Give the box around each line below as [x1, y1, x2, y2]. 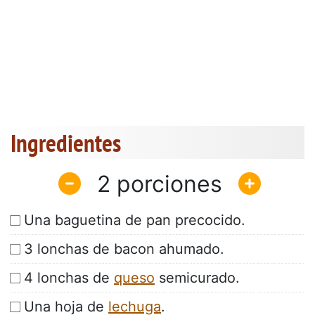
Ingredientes [11, 127, 121, 160]
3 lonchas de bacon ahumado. [24, 240, 224, 258]
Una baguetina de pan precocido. [24, 212, 245, 229]
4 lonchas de [24, 269, 114, 287]
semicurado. [155, 269, 240, 287]
